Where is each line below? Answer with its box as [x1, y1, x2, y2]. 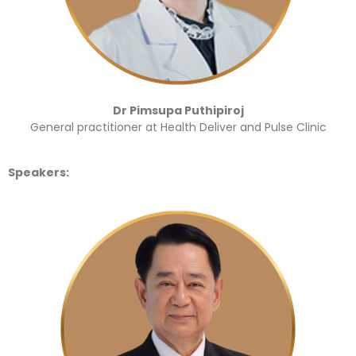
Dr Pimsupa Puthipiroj [112, 102, 244, 118]
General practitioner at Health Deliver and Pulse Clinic [29, 118, 327, 135]
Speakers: [8, 164, 69, 181]
